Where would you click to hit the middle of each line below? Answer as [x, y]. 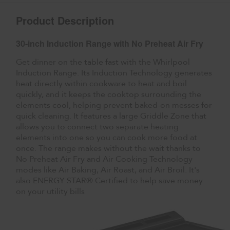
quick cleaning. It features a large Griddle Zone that [111, 116]
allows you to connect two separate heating [98, 127]
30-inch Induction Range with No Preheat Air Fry [110, 43]
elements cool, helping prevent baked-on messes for [114, 105]
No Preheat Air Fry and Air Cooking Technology [104, 159]
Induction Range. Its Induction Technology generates [114, 73]
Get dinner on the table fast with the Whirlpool [103, 62]
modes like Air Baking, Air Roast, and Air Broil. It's [108, 170]
